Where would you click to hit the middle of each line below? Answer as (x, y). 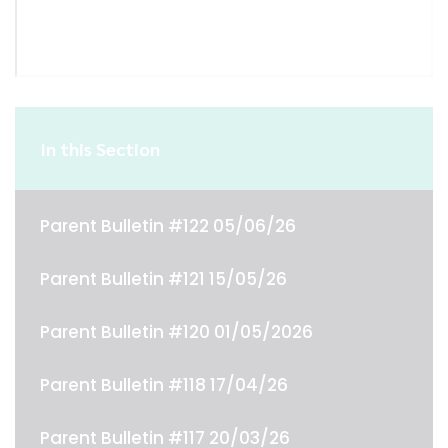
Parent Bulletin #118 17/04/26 (164, 385)
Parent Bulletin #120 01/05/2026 (176, 332)
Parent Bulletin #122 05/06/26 (168, 226)
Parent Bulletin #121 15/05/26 (163, 279)
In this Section (100, 148)
